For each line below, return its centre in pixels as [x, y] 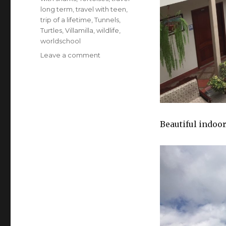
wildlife [108, 30]
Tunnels [107, 19]
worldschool [61, 41]
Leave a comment [71, 55]
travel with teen [101, 9]
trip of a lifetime [66, 19]
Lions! [109, 139]
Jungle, [112, 86]
